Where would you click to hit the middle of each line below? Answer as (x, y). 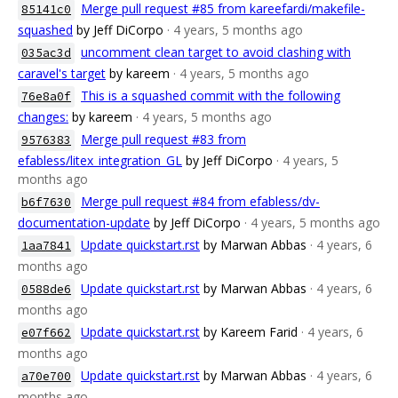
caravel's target (62, 73)
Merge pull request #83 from (163, 139)
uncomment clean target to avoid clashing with (216, 52)
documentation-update (84, 223)
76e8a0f (46, 96)
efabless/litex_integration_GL (100, 160)
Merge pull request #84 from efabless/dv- (200, 201)
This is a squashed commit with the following (211, 96)
